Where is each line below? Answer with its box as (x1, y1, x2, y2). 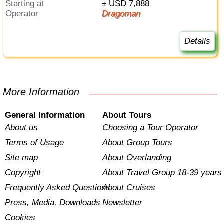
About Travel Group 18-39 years (102, 168, 222, 178)
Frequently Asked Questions (5, 183, 111, 193)
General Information (5, 110, 85, 120)
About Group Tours (102, 138, 172, 148)
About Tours (102, 110, 151, 120)
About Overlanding (102, 153, 171, 163)
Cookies (5, 213, 36, 223)
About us (5, 123, 38, 133)
